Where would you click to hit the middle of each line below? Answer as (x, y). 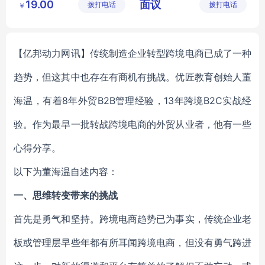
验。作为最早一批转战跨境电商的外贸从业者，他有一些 (132, 124)
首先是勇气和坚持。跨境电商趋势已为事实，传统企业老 (132, 219)
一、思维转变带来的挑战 (66, 195)
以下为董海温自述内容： (66, 172)
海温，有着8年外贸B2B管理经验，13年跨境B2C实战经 (132, 101)
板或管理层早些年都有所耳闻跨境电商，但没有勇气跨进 (132, 243)
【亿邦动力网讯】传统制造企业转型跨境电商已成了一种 (132, 53)
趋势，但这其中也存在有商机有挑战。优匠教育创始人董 (132, 77)
